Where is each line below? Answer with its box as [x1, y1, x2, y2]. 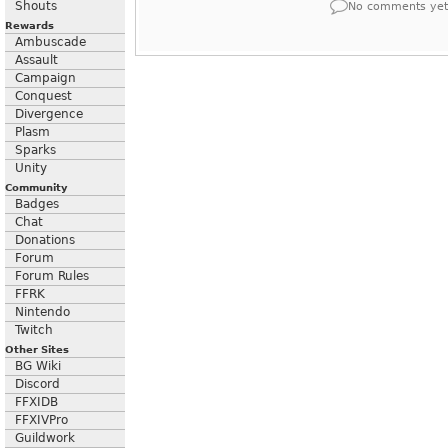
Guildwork [15, 431, 75, 445]
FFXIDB [15, 395, 58, 409]
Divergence [15, 107, 83, 121]
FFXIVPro [15, 413, 68, 427]
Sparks [15, 143, 56, 157]
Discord [15, 377, 60, 391]
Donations [15, 233, 75, 247]
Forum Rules [15, 269, 89, 283]
